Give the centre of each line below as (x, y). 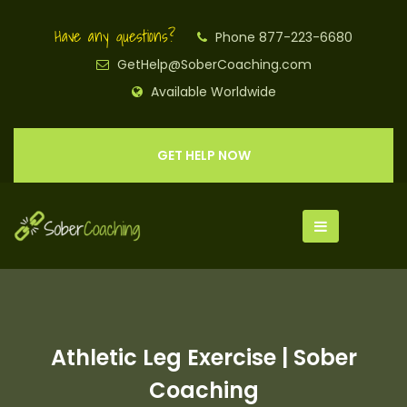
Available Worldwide (211, 92)
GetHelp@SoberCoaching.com (212, 65)
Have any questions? (115, 36)
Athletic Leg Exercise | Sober (203, 357)
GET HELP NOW (203, 155)
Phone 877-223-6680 (282, 37)
